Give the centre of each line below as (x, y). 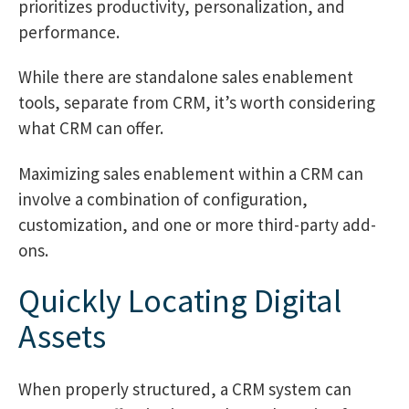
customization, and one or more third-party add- (197, 225)
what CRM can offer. (91, 128)
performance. (71, 31)
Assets (62, 336)
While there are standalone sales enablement (186, 77)
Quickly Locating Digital (180, 300)
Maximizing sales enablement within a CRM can (191, 174)
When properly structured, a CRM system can (185, 388)
